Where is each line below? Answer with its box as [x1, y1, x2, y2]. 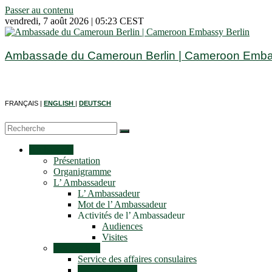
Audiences [102, 221, 143, 232]
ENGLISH [44, 100, 75, 107]
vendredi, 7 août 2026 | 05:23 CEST [5, 16, 144, 26]
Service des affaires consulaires [78, 254, 197, 265]
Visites [102, 232, 127, 243]
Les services [53, 243, 100, 254]
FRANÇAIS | [5, 100, 44, 107]
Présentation [53, 155, 100, 166]
